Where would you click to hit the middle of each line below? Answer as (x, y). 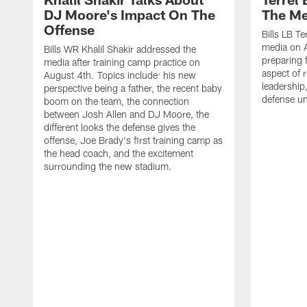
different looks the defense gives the (120, 127)
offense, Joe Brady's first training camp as (133, 140)
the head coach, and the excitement (119, 153)
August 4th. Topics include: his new (120, 75)
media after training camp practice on (122, 62)
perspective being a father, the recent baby (133, 88)
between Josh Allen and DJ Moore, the (126, 114)
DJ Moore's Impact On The (130, 14)
